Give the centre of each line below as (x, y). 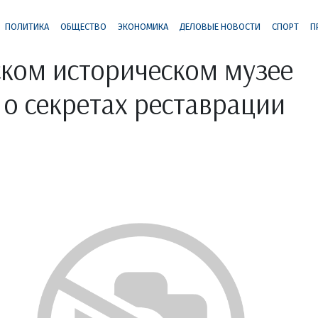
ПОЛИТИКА (27, 26)
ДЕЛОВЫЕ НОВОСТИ (220, 26)
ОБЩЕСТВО (83, 26)
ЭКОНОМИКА (143, 26)
